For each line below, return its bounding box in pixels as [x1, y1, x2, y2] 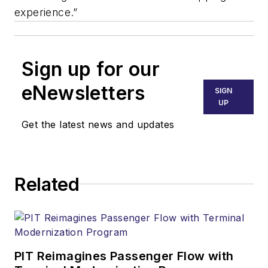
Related [14, 173, 80, 195]
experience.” [14, 5, 78, 19]
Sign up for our [22, 57, 160, 81]
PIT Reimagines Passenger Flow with [14, 248, 234, 263]
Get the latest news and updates [22, 118, 175, 130]
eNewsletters [22, 81, 145, 105]
